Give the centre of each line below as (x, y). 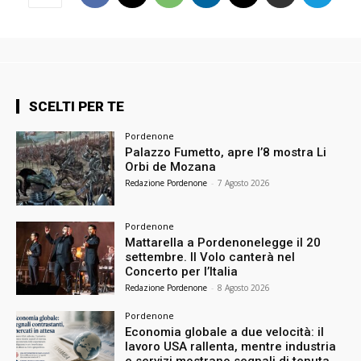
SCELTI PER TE (77, 106)
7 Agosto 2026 (244, 183)
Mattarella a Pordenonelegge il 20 (223, 242)
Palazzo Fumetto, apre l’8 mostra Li (226, 152)
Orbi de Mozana (171, 166)
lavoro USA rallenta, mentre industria (231, 347)
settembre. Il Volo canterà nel (210, 257)
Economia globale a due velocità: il (225, 332)
